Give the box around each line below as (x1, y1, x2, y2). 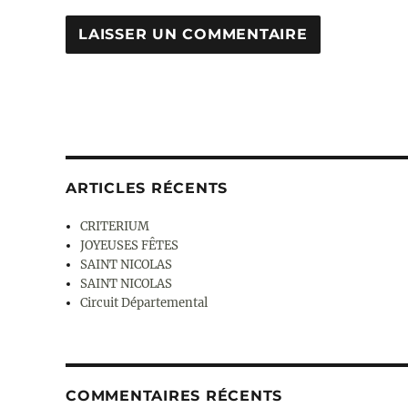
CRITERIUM (80, 218, 150, 234)
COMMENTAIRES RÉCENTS (66, 386, 282, 404)
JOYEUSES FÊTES (80, 237, 179, 253)
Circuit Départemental (80, 294, 209, 311)
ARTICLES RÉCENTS (66, 178, 228, 197)
